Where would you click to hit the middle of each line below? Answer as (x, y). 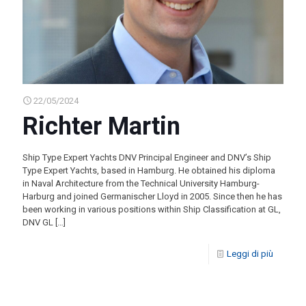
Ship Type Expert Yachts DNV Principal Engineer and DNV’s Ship (147, 158)
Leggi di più (250, 254)
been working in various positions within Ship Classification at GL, (152, 210)
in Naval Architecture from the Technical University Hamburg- (141, 184)
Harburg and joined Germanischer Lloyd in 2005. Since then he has (152, 197)
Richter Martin (101, 127)
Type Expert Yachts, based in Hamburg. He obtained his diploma (149, 171)
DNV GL (38, 223)
